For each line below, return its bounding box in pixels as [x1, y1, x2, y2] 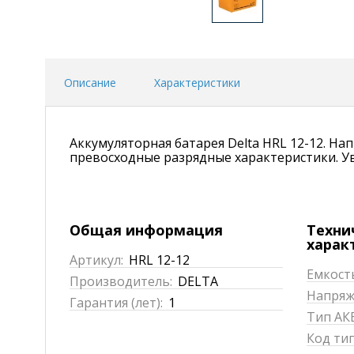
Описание [64, 75, 116, 90]
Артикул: [70, 251, 123, 269]
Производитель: [70, 273, 172, 290]
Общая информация [70, 220, 223, 239]
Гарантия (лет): [70, 294, 163, 311]
